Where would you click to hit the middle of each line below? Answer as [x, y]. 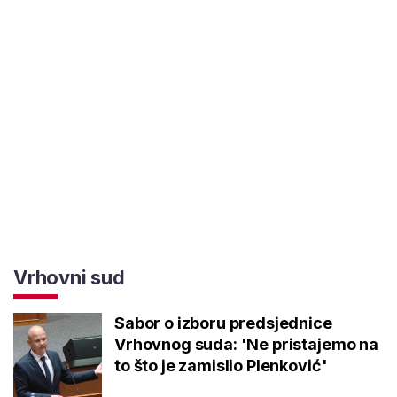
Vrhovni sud [69, 277]
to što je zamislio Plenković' [221, 365]
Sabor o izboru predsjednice [223, 323]
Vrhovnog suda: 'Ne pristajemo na [246, 344]
